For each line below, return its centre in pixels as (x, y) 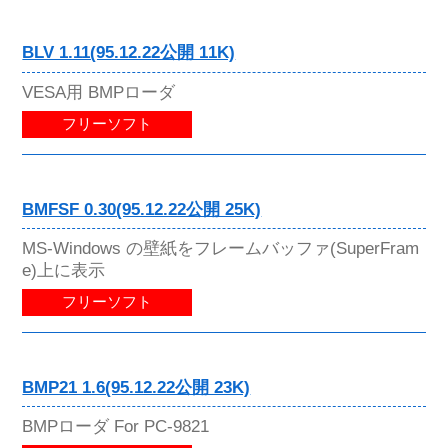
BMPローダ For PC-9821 (116, 426)
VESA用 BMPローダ (99, 91)
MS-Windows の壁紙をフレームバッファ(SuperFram (221, 247)
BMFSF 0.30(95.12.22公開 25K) (142, 209)
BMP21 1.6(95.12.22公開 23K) (136, 387)
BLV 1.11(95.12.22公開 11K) (129, 53)
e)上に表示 (64, 269)
